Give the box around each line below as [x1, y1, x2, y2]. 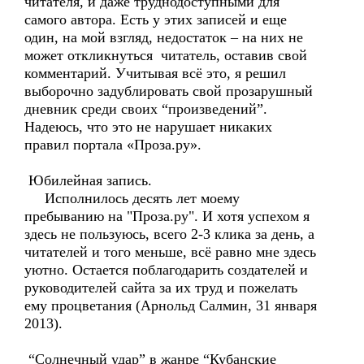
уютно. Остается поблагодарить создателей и [24, 262, 308, 278]
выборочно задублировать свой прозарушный [24, 83, 313, 99]
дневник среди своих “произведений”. [24, 101, 267, 117]
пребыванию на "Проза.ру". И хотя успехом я [24, 208, 310, 224]
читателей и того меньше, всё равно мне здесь [24, 244, 316, 260]
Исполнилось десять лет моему [24, 190, 240, 206]
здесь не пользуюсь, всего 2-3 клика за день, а [24, 226, 314, 242]
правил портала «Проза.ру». [24, 136, 201, 153]
